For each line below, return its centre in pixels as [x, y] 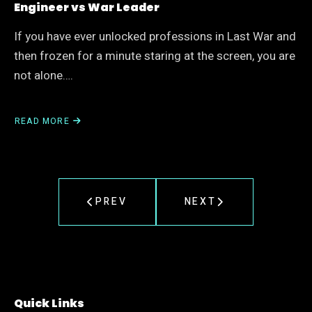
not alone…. [44, 75]
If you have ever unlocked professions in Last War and [155, 36]
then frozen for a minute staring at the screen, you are [155, 56]
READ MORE [42, 121]
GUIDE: [30, 189]
